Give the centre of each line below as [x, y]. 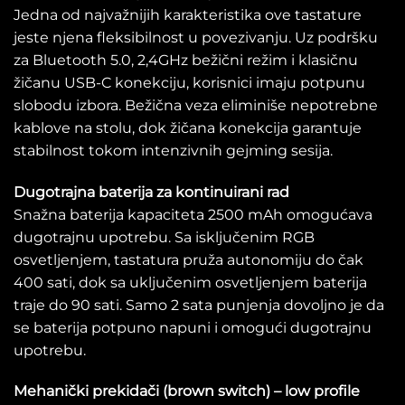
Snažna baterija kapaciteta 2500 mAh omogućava [193, 214]
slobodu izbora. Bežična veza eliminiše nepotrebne [196, 105]
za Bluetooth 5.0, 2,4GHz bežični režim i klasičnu [186, 60]
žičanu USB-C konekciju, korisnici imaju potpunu [189, 82]
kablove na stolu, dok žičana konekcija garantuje [188, 127]
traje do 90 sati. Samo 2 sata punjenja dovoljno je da [199, 305]
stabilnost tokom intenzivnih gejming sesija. [173, 150]
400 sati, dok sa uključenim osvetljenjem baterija [190, 282]
